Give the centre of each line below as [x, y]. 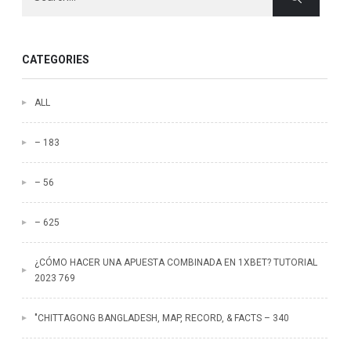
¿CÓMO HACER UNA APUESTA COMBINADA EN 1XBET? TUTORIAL [175, 262]
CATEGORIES [55, 59]
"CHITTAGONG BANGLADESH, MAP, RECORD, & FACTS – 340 [161, 318]
